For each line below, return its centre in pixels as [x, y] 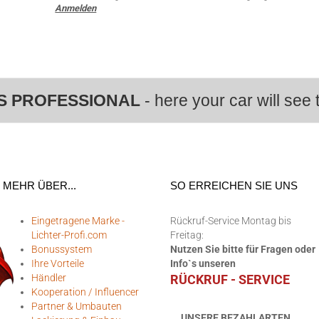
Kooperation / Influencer [85, 292]
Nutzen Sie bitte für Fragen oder [243, 249]
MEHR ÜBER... [40, 185]
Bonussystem [62, 249]
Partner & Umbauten [77, 306]
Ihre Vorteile [58, 263]
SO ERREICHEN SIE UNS [234, 185]
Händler [49, 278]
